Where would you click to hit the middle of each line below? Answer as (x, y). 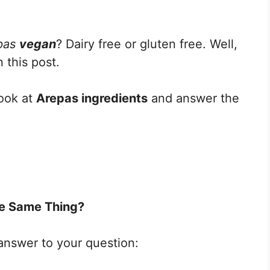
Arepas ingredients (92, 98)
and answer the (193, 98)
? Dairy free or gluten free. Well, (147, 44)
